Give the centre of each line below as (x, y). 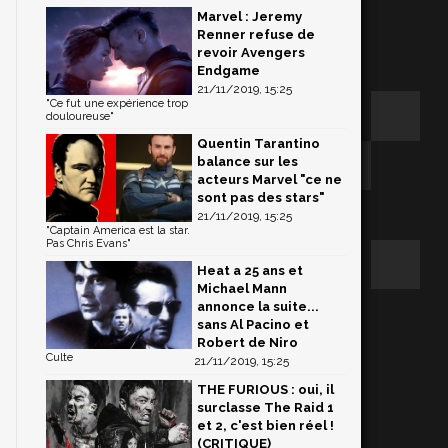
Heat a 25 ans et (250, 270)
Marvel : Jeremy (249, 16)
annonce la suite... (258, 306)
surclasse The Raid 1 (265, 407)
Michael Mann (242, 288)
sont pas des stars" (261, 197)
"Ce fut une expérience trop (117, 103)
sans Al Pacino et (253, 324)
